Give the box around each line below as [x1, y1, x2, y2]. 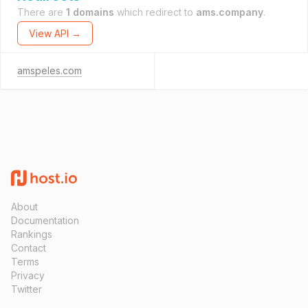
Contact [11, 242, 46, 254]
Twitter [11, 283, 42, 295]
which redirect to [114, 6, 196, 18]
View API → [29, 27, 81, 39]
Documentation [11, 214, 79, 226]
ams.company [196, 6, 263, 18]
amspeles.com [17, 65, 82, 76]
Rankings [11, 228, 52, 240]
